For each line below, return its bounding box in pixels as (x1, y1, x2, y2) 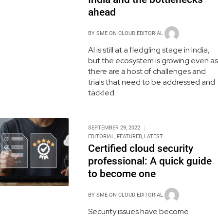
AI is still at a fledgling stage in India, (88, 44, 210, 55)
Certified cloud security (88, 142, 193, 154)
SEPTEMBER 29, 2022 (88, 124, 140, 131)
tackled (88, 87, 114, 98)
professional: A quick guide (88, 155, 212, 167)
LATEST (144, 133, 163, 140)
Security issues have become (88, 206, 189, 217)
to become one (88, 167, 156, 180)
